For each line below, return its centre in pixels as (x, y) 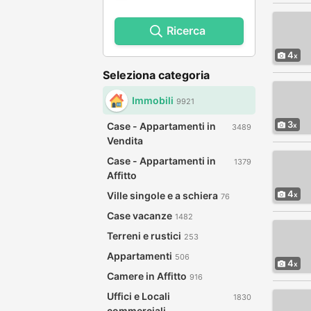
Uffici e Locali (138, 296)
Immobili (153, 100)
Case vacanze (140, 216)
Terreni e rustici (144, 236)
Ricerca (186, 31)
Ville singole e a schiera (162, 195)
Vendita (125, 141)
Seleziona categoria (156, 75)
